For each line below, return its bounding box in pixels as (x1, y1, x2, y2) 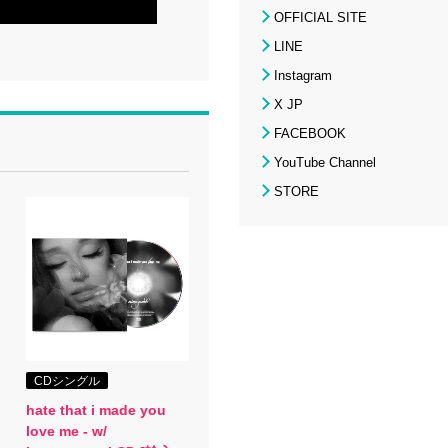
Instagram (274, 67, 332, 83)
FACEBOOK (274, 125, 346, 141)
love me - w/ (25, 422, 107, 439)
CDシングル (33, 373, 100, 388)
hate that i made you (25, 401, 166, 418)
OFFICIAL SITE (274, 9, 367, 25)
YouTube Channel (274, 154, 376, 170)
